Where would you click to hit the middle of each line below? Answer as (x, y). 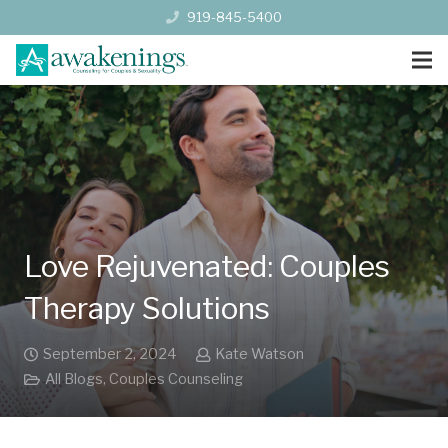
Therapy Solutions (147, 308)
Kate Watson (259, 354)
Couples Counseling (175, 379)
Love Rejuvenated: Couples (207, 266)
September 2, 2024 (109, 354)
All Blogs (73, 379)
